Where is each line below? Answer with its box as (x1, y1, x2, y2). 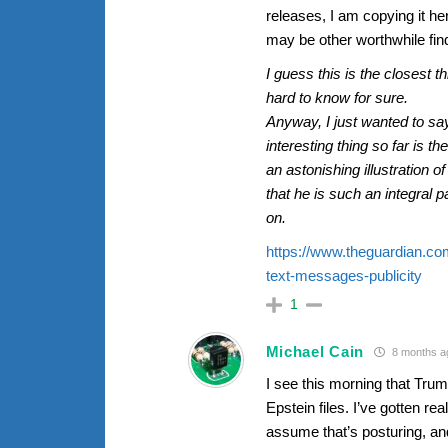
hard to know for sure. (265, 88, 408, 106)
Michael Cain (265, 343, 364, 361)
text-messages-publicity (265, 266, 422, 284)
